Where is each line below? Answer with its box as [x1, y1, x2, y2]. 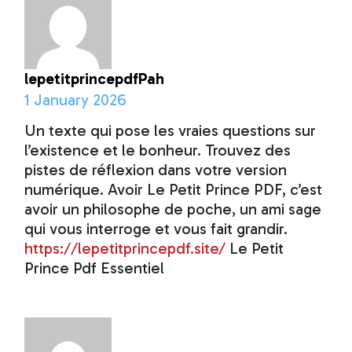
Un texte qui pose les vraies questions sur [24, 121, 317, 141]
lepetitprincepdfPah [24, 69, 165, 89]
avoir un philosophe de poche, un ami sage [24, 200, 322, 219]
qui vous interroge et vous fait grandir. [24, 219, 288, 239]
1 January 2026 [24, 90, 127, 110]
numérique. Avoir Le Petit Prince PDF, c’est [24, 180, 323, 200]
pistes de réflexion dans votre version [24, 160, 288, 180]
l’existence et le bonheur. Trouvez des [24, 141, 291, 160]
